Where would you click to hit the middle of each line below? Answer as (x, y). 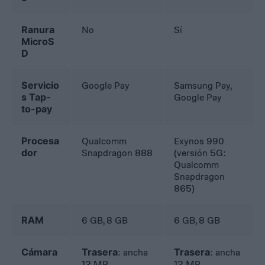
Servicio (41, 85)
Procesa (41, 141)
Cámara (40, 252)
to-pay (37, 109)
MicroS (38, 42)
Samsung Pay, (203, 85)
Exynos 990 (199, 141)
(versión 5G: (200, 153)
